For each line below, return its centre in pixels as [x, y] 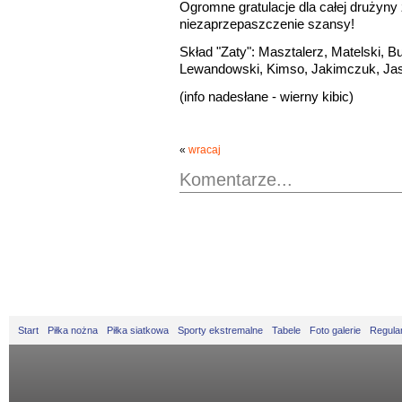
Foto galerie [335, 330]
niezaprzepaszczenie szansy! [267, 24]
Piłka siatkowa [138, 330]
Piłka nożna [73, 330]
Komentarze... [236, 180]
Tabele [286, 330]
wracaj [205, 150]
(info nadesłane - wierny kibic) [267, 97]
